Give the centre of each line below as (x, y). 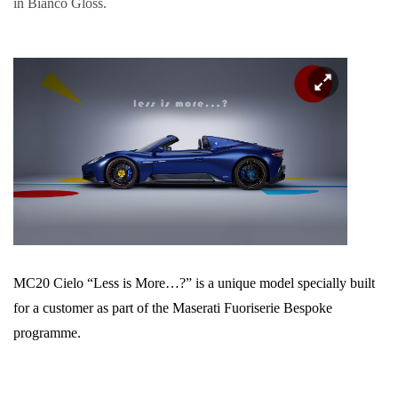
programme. (47, 333)
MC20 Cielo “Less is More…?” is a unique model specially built (194, 283)
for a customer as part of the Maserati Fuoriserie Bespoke (173, 308)
